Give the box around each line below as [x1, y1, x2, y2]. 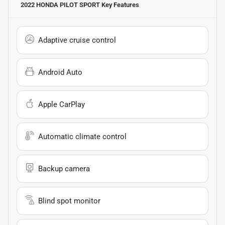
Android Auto [38, 67, 82, 77]
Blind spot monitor [38, 196, 100, 205]
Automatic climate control [38, 132, 127, 141]
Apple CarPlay [38, 99, 85, 109]
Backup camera [38, 164, 90, 173]
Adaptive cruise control [38, 35, 116, 45]
